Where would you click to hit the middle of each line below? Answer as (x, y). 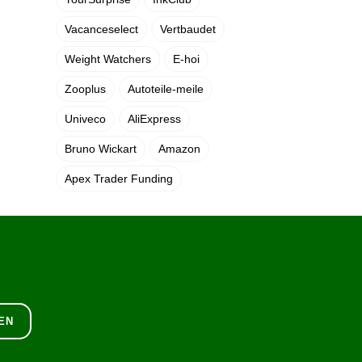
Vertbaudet (187, 29)
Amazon (179, 149)
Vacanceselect (101, 29)
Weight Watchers (107, 59)
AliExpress (154, 119)
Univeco (85, 119)
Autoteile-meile (165, 89)
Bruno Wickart (100, 149)
